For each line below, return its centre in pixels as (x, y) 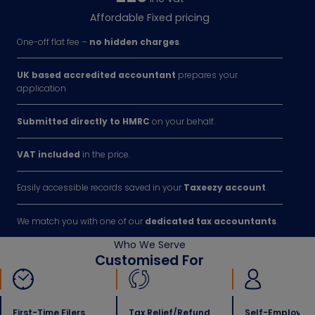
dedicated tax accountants (211, 221)
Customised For (150, 261)
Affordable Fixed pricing (149, 18)
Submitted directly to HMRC (83, 121)
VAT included (49, 155)
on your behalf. (182, 121)
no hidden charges (134, 41)
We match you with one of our (81, 221)
